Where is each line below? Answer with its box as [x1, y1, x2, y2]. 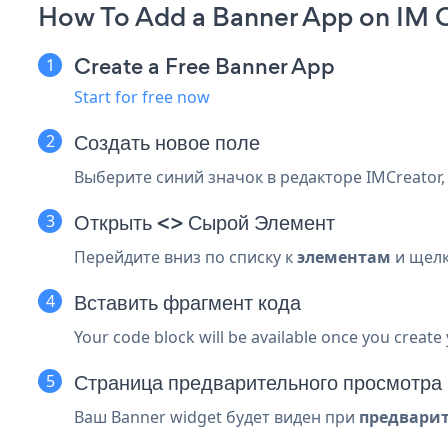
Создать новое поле [74, 126, 260, 158]
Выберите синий [74, 165, 208, 188]
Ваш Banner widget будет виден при [74, 405, 359, 428]
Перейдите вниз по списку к [74, 245, 297, 268]
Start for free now [74, 85, 210, 108]
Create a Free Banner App [74, 50, 335, 82]
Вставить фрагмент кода [74, 286, 301, 318]
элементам [297, 245, 391, 268]
